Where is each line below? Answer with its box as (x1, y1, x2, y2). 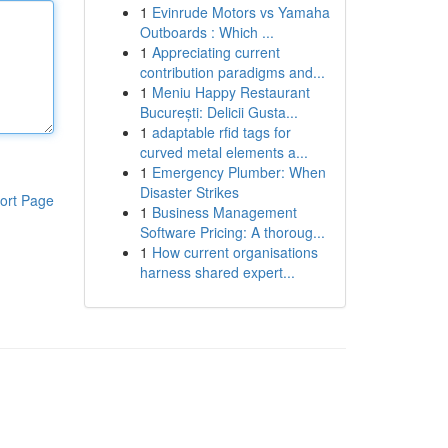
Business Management (151, 202, 297, 222)
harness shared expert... (139, 262, 295, 282)
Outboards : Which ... (139, 22, 274, 42)
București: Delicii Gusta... (139, 102, 298, 122)
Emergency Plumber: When (151, 162, 326, 182)
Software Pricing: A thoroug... (139, 222, 325, 242)
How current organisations (151, 242, 318, 262)
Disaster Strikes (139, 182, 239, 202)
